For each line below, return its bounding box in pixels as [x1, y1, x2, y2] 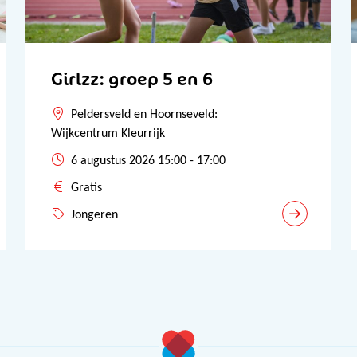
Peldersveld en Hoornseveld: [71, 108, 218, 121]
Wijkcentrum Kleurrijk [51, 127, 165, 140]
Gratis [71, 182, 102, 194]
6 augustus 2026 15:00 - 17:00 [71, 155, 226, 167]
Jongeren [71, 209, 118, 222]
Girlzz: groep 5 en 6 [51, 67, 213, 90]
